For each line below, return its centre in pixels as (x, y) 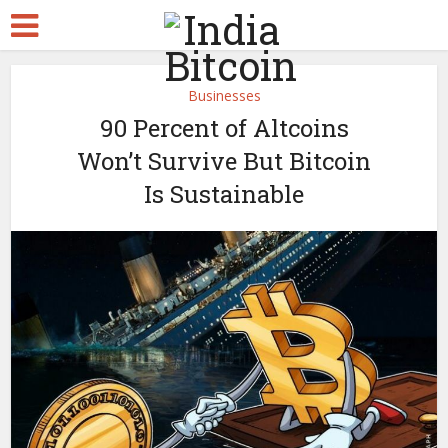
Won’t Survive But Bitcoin (224, 161)
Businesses (224, 95)
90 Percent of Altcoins (224, 128)
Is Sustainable (224, 194)
